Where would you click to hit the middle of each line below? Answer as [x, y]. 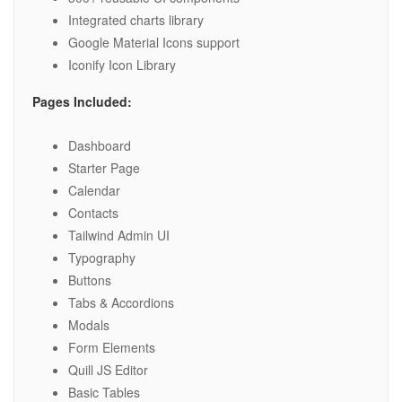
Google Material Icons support [154, 43]
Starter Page [104, 168]
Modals [89, 325]
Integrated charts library [136, 20]
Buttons [90, 280]
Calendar [94, 191]
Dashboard [100, 146]
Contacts [93, 213]
